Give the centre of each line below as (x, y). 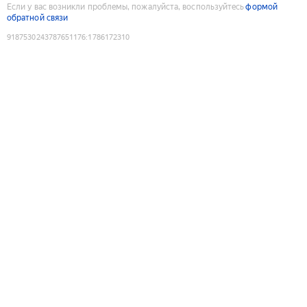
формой (261, 7)
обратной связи (38, 17)
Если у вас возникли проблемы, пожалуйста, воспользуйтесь (126, 7)
